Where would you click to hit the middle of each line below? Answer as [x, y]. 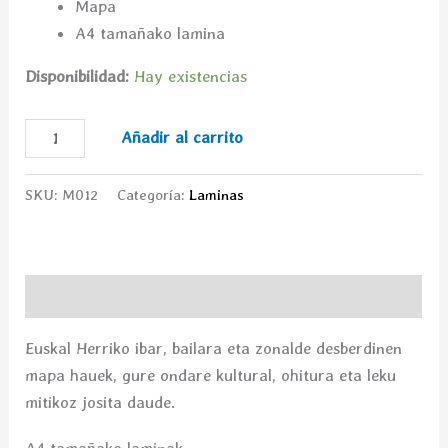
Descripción [68, 296]
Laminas [217, 195]
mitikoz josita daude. [100, 401]
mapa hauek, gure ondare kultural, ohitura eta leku [211, 374]
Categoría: [153, 195]
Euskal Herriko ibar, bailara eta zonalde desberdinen [214, 347]
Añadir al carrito [182, 136]
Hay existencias [191, 75]
